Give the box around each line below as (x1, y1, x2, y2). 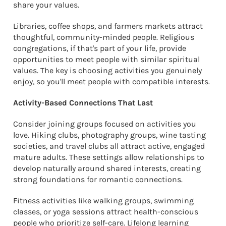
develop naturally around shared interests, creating (13, 163, 201, 173)
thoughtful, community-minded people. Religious (13, 32, 194, 42)
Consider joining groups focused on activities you (13, 119, 196, 129)
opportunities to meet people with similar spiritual (13, 54, 200, 64)
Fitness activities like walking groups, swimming (13, 195, 194, 205)
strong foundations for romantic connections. (13, 174, 183, 184)
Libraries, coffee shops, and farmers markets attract (13, 21, 203, 31)
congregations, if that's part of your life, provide (13, 43, 186, 53)
